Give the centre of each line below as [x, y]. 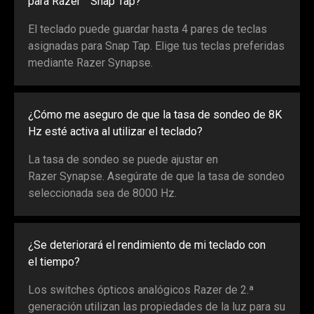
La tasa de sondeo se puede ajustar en [123, 160]
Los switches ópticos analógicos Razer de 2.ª [141, 290]
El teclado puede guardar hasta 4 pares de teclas [148, 29]
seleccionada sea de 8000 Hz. [102, 193]
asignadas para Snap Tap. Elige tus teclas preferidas [156, 46]
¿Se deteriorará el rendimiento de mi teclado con [147, 245]
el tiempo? [54, 262]
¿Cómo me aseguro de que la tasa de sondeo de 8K [155, 115]
